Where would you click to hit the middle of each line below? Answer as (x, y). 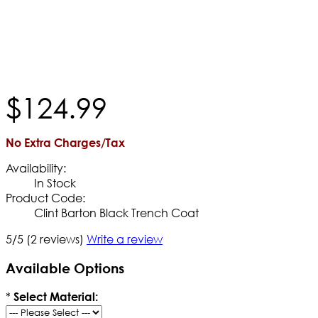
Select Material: (56, 297)
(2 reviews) (55, 238)
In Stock (55, 182)
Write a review (125, 238)
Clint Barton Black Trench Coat (116, 212)
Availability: (36, 168)
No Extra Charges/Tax (65, 142)
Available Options (65, 268)
